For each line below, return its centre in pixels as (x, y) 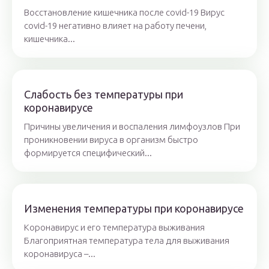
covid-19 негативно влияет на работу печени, (115, 26)
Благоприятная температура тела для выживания (127, 241)
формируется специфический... (88, 153)
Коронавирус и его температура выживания (114, 228)
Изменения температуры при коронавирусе (134, 209)
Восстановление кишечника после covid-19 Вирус (124, 13)
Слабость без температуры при (104, 95)
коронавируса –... (60, 254)
